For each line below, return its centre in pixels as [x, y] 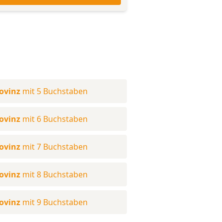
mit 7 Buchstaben [55, 147]
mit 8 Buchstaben [55, 174]
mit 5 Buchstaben [55, 91]
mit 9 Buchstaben [55, 202]
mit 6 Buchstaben [55, 119]
